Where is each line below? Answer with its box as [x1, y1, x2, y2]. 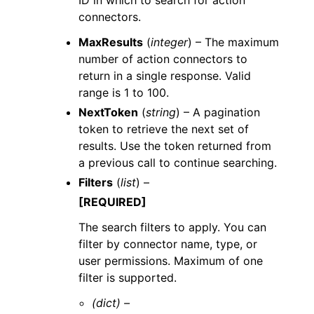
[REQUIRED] [78, 195, 146, 209]
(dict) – [92, 296, 130, 310]
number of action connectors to [78, 52, 247, 66]
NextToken [78, 105, 138, 119]
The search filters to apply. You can [78, 220, 266, 234]
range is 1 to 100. [78, 86, 169, 100]
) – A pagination [176, 105, 260, 119]
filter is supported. [78, 271, 177, 285]
